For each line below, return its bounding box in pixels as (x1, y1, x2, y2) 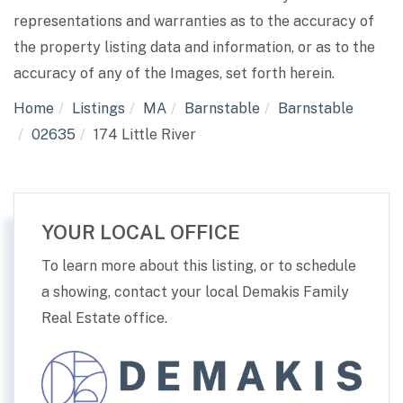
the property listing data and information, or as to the (13, 39, 375, 57)
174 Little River (94, 126, 196, 144)
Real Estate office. (41, 309, 167, 327)
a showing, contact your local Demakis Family (41, 283, 349, 301)
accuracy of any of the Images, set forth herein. (13, 65, 335, 83)
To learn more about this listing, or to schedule (41, 257, 356, 275)
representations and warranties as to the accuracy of (13, 13, 374, 31)
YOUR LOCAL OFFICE (41, 220, 240, 245)
